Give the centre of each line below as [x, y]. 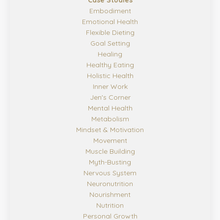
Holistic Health [110, 76]
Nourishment [110, 195]
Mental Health [110, 108]
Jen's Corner [110, 97]
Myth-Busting [110, 162]
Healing [110, 54]
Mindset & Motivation [110, 130]
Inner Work [110, 87]
